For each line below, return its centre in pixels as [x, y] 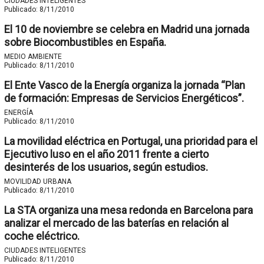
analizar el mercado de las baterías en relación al [116, 223]
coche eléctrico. [42, 236]
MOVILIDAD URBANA [37, 181]
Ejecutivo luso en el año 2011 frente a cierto [106, 154]
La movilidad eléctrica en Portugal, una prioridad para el [131, 141]
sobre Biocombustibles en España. [85, 42]
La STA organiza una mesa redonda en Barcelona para [128, 210]
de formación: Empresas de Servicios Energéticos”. [124, 98]
